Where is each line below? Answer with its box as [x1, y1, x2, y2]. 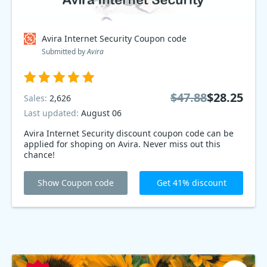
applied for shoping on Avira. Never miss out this [24, 138, 221, 150]
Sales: [24, 92, 49, 104]
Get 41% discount [156, 177, 226, 188]
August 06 [81, 107, 122, 119]
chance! [24, 149, 55, 160]
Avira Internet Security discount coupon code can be [24, 128, 234, 139]
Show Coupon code [38, 177, 114, 188]
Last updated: [24, 107, 81, 119]
